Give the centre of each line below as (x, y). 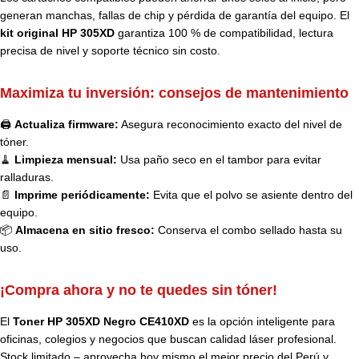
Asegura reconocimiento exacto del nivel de (230, 125)
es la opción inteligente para (262, 322)
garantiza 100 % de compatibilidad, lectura (224, 33)
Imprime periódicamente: (82, 195)
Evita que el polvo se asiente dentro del (251, 195)
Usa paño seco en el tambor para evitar (219, 160)
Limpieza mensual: (66, 160)
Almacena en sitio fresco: (85, 230)
